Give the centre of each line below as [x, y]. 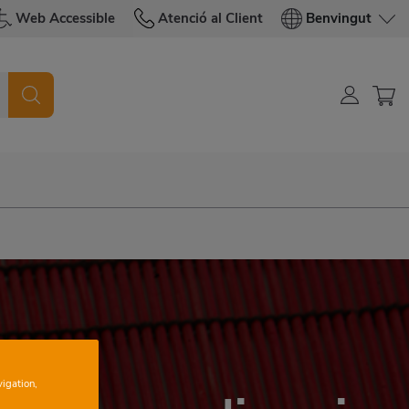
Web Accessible [65, 18]
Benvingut [339, 18]
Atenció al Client [210, 18]
